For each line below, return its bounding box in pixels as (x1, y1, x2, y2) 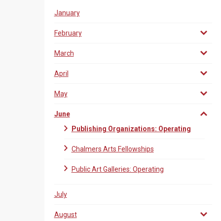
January (54, 9, 80, 17)
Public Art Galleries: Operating (71, 165, 164, 173)
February (54, 29, 82, 37)
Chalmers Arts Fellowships (71, 145, 154, 153)
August (54, 211, 77, 219)
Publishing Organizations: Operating (71, 125, 191, 133)
